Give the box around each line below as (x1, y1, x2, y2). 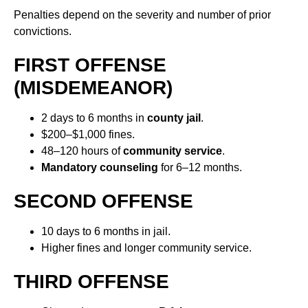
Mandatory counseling (41, 162, 158, 174)
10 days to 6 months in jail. (41, 225, 170, 238)
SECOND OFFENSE (14, 190, 193, 212)
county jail (147, 112, 201, 124)
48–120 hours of (41, 145, 123, 157)
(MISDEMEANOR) (14, 77, 173, 99)
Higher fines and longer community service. (41, 242, 252, 254)
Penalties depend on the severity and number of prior (14, 9, 271, 21)
